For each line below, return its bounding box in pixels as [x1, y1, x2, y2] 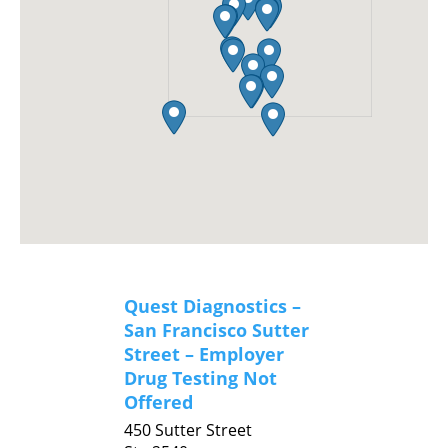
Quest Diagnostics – [124, 294, 301, 318]
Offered [124, 390, 193, 414]
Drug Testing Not [124, 366, 277, 390]
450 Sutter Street [124, 419, 252, 441]
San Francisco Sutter [124, 318, 309, 342]
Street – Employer [124, 342, 284, 366]
